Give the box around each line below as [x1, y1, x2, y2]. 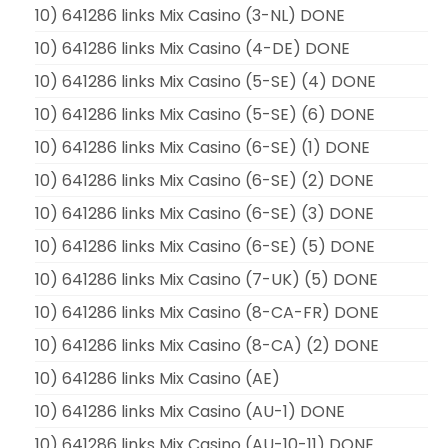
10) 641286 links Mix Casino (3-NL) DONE [35, 3, 345, 27]
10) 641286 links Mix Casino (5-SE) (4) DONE [35, 69, 376, 93]
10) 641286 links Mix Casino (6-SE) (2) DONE [35, 168, 374, 192]
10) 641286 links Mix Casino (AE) [35, 366, 280, 390]
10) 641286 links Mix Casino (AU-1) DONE [35, 399, 345, 423]
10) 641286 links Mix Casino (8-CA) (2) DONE [35, 333, 379, 357]
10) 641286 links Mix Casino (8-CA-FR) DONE [35, 300, 379, 324]
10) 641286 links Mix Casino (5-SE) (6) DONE [35, 102, 375, 126]
